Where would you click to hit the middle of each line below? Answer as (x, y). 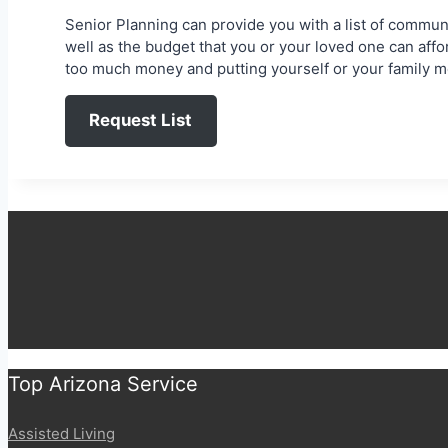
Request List (141, 120)
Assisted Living (61, 433)
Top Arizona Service (103, 383)
